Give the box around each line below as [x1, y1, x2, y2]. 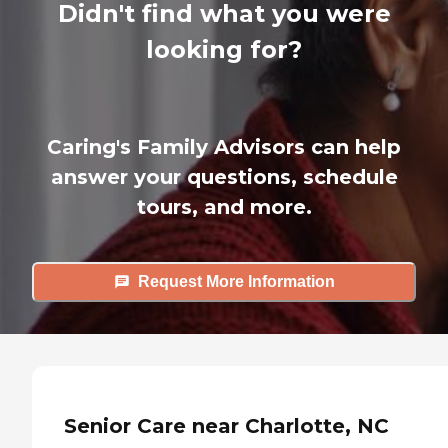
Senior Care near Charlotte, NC [64, 414, 389, 439]
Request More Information [137, 273, 335, 291]
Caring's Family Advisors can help [47, 134, 401, 159]
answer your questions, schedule [50, 164, 398, 189]
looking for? [146, 34, 302, 64]
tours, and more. [136, 194, 312, 219]
